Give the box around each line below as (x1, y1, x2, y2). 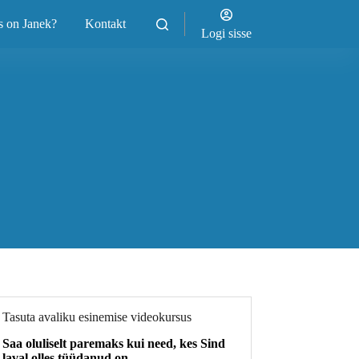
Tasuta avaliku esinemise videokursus (2, 310, 192, 324)
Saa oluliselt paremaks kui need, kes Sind (2, 336, 226, 350)
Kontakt (85, 17, 127, 30)
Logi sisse (200, 26, 252, 40)
